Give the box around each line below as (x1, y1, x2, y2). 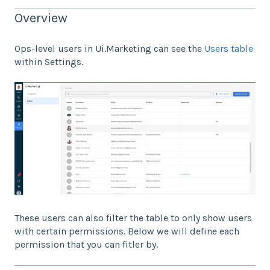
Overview (14, 10, 67, 27)
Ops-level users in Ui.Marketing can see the (14, 42, 204, 54)
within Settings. (14, 55, 86, 67)
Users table (204, 42, 253, 54)
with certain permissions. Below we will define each (14, 225, 239, 237)
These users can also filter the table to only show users (14, 212, 252, 224)
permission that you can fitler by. (14, 239, 160, 251)
